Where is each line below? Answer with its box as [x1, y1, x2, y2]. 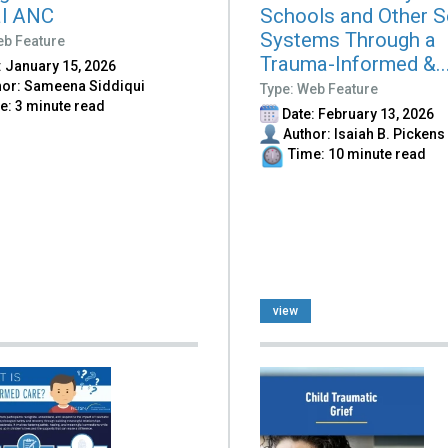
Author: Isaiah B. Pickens [280, 126, 446, 143]
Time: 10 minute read [285, 146, 427, 163]
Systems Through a [260, 28, 437, 53]
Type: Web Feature [260, 81, 379, 98]
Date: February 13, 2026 [279, 106, 435, 123]
